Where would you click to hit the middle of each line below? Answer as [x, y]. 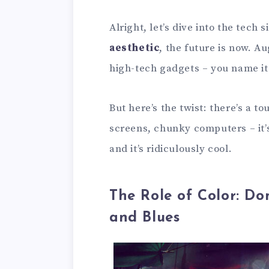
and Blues [145, 218]
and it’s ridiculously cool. [171, 149]
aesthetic [134, 48]
